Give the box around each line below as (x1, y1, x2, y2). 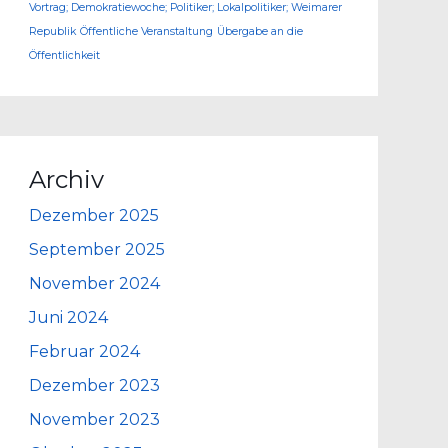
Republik (29, 25, 77, 38)
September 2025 (29, 240, 166, 259)
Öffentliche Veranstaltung (80, 25, 214, 38)
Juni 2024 (29, 308, 109, 327)
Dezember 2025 (29, 206, 160, 225)
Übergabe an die (217, 25, 304, 38)
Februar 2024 (29, 342, 141, 361)
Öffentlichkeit (29, 49, 101, 62)
